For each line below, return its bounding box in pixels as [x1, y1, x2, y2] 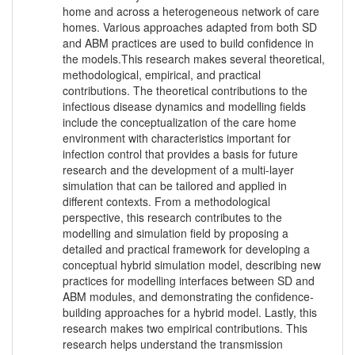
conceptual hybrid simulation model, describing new [63, 257, 321, 273]
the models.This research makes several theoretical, [63, 51, 325, 67]
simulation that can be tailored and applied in [63, 177, 287, 194]
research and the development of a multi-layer [63, 162, 294, 178]
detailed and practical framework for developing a [63, 241, 310, 258]
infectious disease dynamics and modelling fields [63, 98, 306, 115]
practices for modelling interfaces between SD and [63, 273, 315, 289]
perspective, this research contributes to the [63, 209, 282, 226]
